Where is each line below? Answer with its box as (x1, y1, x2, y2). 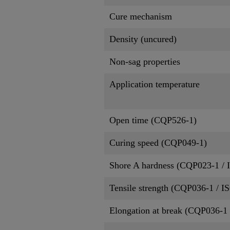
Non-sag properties (109, 56, 180, 67)
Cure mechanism (109, 11, 172, 22)
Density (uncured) (109, 33, 177, 44)
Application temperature (109, 79, 200, 89)
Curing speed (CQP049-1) (109, 137, 207, 148)
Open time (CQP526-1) (109, 114, 197, 125)
